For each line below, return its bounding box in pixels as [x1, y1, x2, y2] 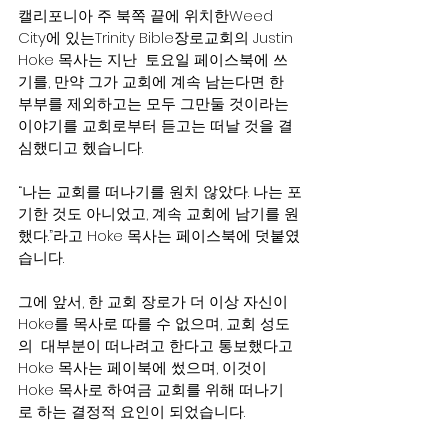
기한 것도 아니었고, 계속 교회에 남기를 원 [18, 203, 299, 224]
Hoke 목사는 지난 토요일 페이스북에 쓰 [18, 49, 288, 70]
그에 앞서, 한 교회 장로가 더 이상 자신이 [18, 291, 292, 312]
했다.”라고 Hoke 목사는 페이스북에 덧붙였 [18, 225, 300, 246]
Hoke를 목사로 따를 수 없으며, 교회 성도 [18, 313, 290, 334]
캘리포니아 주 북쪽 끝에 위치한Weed [18, 5, 277, 26]
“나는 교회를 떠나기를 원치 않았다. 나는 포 [18, 181, 302, 202]
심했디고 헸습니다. [18, 137, 143, 158]
